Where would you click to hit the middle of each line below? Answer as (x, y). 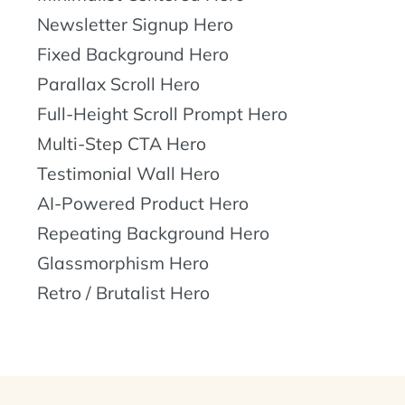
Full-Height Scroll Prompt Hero (162, 113)
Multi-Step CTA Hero (122, 143)
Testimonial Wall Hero (128, 173)
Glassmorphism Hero (123, 263)
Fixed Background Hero (133, 54)
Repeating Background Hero (153, 233)
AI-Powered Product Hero (143, 203)
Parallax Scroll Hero (118, 84)
